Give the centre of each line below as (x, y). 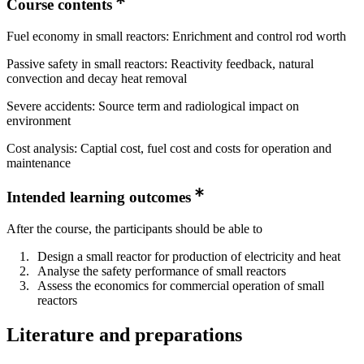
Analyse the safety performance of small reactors (162, 271)
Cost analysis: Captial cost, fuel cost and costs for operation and (169, 148)
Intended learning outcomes (99, 197)
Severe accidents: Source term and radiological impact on (153, 106)
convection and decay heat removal (97, 78)
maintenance (39, 162)
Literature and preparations (124, 335)
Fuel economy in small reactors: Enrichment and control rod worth (176, 36)
